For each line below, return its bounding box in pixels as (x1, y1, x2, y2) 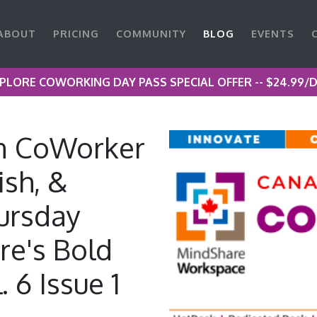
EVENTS (251, 27, 295, 40)
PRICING (53, 27, 100, 40)
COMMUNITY (116, 27, 187, 40)
